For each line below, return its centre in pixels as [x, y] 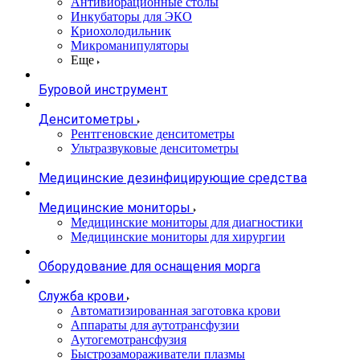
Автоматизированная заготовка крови [176, 311]
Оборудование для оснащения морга [149, 267]
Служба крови [81, 297]
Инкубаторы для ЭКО [131, 17]
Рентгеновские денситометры [153, 134]
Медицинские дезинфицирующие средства [173, 178]
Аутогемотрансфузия [129, 340]
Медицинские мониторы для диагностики [187, 223]
